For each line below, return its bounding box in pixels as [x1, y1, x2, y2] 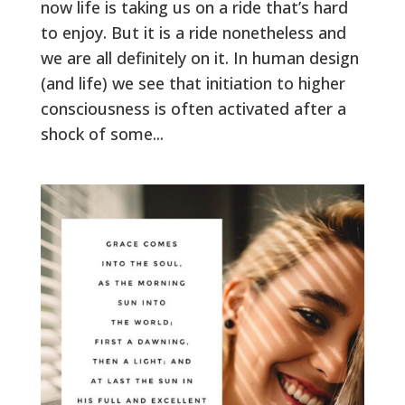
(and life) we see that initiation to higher [40, 71, 345, 94]
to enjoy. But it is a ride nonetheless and [40, 21, 346, 43]
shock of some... [40, 122, 164, 145]
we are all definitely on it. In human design [40, 46, 359, 69]
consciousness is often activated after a [40, 97, 346, 119]
